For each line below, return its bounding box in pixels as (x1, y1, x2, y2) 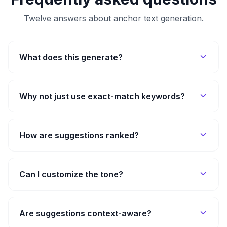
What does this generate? (19, 52, 123, 62)
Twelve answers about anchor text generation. (23, 13, 204, 23)
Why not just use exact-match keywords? (19, 91, 185, 101)
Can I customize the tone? (19, 169, 123, 179)
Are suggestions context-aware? (19, 208, 152, 218)
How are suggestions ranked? (19, 130, 139, 140)
